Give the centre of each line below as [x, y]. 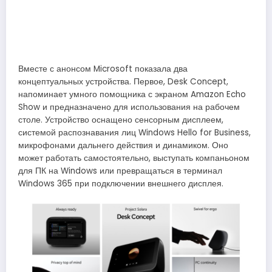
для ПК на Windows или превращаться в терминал [120, 171]
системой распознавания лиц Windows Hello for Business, [134, 133]
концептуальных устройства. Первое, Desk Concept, [123, 82]
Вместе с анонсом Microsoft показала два [103, 69]
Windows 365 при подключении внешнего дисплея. [121, 184]
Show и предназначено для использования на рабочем [129, 107]
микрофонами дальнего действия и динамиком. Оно [123, 146]
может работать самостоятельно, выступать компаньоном [134, 158]
